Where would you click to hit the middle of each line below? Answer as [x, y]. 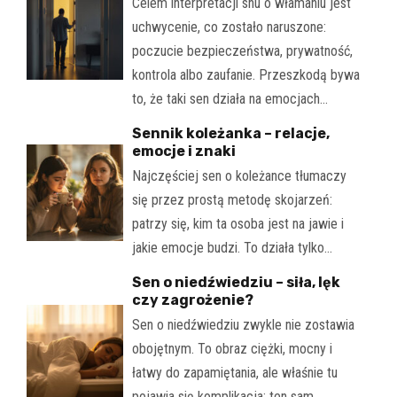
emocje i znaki [183, 152]
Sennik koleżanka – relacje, [230, 134]
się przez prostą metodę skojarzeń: [232, 200]
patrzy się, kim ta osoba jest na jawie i [237, 224]
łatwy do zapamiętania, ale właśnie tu [234, 373]
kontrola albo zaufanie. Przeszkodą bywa [245, 75]
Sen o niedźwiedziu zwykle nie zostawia [243, 325]
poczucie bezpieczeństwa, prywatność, [242, 51]
